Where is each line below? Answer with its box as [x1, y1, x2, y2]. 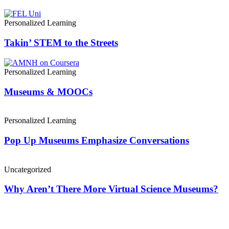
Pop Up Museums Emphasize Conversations [4, 134, 189, 146]
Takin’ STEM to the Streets [4, 37, 118, 49]
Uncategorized [4, 165, 51, 174]
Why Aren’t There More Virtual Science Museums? [4, 184, 218, 195]
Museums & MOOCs [4, 86, 93, 97]
